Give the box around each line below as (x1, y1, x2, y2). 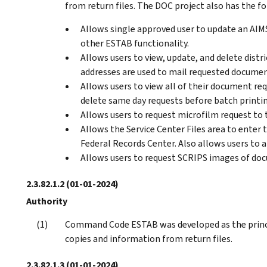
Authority (26, 194, 67, 207)
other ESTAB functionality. (80, 36, 189, 49)
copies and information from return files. (65, 232, 232, 245)
